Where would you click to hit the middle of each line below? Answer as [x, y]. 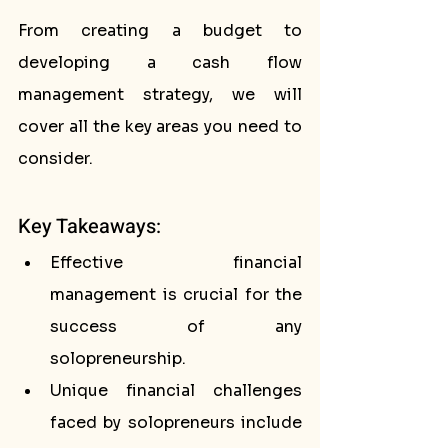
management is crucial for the [176, 294]
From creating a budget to [160, 30]
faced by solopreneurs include [176, 422]
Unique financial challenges [176, 390]
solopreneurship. [118, 358]
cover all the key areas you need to [160, 126]
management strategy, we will [160, 94]
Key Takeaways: [89, 226]
